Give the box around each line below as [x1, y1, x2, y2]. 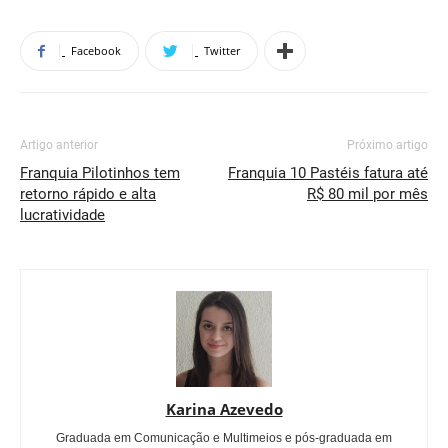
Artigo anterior [20, 138, 98, 152]
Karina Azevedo [165, 399, 283, 419]
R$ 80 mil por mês [307, 185, 428, 203]
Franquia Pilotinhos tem [20, 164, 180, 182]
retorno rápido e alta [20, 185, 156, 203]
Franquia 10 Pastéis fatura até [228, 164, 428, 182]
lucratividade [20, 206, 105, 224]
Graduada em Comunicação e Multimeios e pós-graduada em [56, 431, 392, 445]
